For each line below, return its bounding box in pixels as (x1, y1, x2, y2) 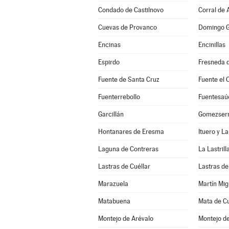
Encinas (98, 41, 121, 49)
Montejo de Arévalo (98, 215, 153, 222)
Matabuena (98, 197, 130, 205)
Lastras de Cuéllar (98, 163, 150, 170)
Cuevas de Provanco (98, 24, 157, 31)
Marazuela (98, 180, 128, 188)
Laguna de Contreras (98, 145, 158, 153)
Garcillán (98, 110, 124, 118)
